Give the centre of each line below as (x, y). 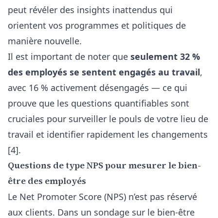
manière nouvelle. (45, 41)
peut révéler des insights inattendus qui (90, 10)
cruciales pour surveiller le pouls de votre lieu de (108, 119)
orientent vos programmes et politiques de (97, 25)
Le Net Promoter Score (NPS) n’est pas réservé (102, 197)
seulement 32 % (165, 56)
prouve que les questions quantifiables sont (99, 103)
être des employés (47, 181)
